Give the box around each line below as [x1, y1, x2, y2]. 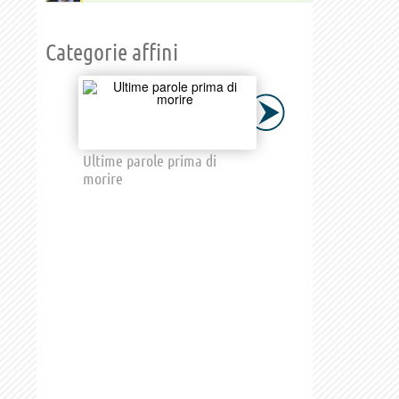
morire [83, 168, 123, 187]
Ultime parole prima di [83, 151, 216, 169]
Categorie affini [45, 38, 178, 65]
